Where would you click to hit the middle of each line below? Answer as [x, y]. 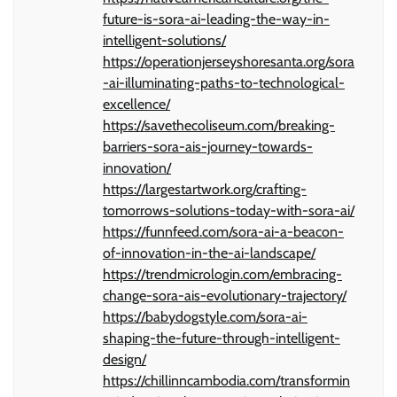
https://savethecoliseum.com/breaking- [219, 125]
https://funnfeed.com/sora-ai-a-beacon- [223, 231]
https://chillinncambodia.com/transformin [226, 380]
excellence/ [136, 104]
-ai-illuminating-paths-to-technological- [224, 82]
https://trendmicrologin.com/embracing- [222, 274]
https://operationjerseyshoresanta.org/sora [229, 61]
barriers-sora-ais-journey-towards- [208, 146]
